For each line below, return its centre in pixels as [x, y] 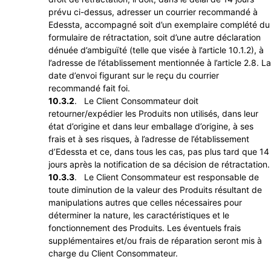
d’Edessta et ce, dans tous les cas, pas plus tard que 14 [159, 152]
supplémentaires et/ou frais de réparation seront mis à [155, 241]
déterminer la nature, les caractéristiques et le [139, 215]
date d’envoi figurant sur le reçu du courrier [134, 76]
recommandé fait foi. [89, 88]
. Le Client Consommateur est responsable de [167, 177]
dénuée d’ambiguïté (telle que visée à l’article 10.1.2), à [156, 50]
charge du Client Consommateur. [113, 253]
